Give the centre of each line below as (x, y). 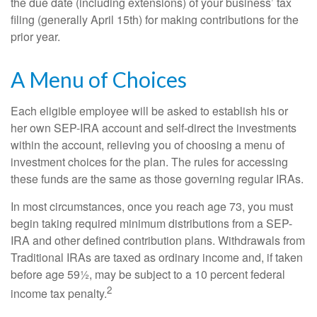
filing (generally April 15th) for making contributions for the (155, 19)
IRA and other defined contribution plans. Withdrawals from (158, 240)
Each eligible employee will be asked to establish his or (149, 110)
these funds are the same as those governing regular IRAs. (157, 178)
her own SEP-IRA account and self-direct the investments (154, 127)
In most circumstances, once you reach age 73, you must (152, 206)
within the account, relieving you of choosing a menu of (148, 144)
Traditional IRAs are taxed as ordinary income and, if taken (157, 257)
